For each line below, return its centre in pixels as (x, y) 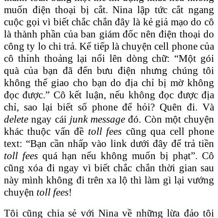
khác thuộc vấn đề (46, 131)
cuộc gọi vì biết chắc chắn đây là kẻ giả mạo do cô (109, 22)
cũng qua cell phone (168, 131)
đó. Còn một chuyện (170, 119)
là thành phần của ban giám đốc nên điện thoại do (109, 34)
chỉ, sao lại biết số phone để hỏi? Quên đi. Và (109, 107)
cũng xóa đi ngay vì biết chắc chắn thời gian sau (109, 168)
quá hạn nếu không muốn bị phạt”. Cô (126, 155)
